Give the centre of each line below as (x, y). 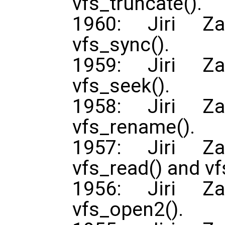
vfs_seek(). (121, 86)
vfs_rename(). (134, 127)
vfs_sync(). (121, 45)
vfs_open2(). (128, 210)
